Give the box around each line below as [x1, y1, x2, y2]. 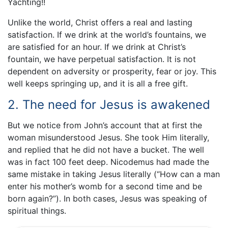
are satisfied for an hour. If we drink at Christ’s [8, 41, 186, 52]
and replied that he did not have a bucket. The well [8, 145, 204, 155]
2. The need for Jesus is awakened [8, 97, 210, 112]
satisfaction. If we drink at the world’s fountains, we [8, 29, 206, 40]
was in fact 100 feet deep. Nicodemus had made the [8, 157, 209, 167]
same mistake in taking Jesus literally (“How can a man [8, 169, 220, 180]
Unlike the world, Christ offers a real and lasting [8, 17, 192, 27]
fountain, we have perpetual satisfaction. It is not [8, 53, 196, 64]
